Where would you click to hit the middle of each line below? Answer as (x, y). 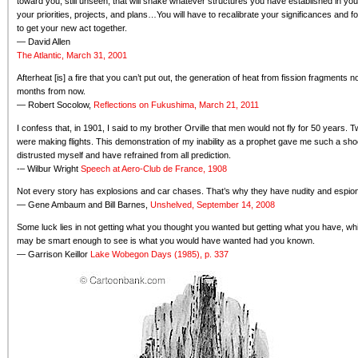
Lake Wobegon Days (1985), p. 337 (159, 255)
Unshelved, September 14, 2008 (213, 204)
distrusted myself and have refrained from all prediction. (124, 155)
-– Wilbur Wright (49, 168)
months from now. (51, 91)
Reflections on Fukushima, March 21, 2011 (176, 105)
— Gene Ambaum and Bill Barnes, (84, 204)
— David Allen (44, 41)
